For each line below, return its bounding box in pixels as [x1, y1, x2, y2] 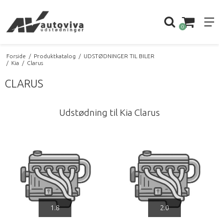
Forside [6, 52, 26, 59]
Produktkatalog [33, 52, 76, 59]
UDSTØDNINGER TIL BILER [83, 52, 154, 59]
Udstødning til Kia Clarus [59, 107, 160, 118]
